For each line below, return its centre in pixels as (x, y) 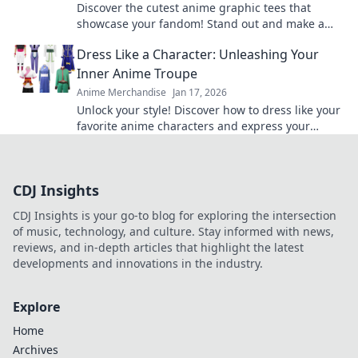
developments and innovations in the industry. (138, 263)
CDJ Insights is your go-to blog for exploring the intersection (175, 215)
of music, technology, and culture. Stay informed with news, (173, 231)
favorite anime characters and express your (193, 125)
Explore (36, 306)
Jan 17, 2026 (200, 92)
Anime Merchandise (121, 92)
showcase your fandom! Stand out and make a (201, 23)
